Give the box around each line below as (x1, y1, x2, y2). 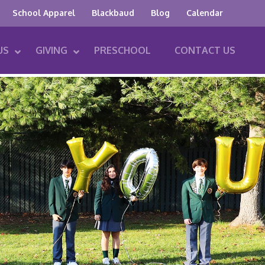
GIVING (35, 44, 67, 56)
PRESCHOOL (93, 44, 151, 56)
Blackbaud (91, 8, 134, 18)
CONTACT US (174, 44, 235, 56)
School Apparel (12, 8, 75, 18)
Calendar (186, 8, 223, 18)
